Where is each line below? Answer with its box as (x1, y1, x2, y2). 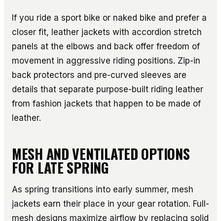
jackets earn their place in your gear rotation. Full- (12, 198, 209, 209)
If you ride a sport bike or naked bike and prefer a (12, 12, 207, 23)
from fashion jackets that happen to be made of (12, 98, 201, 109)
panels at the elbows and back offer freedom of (12, 41, 200, 51)
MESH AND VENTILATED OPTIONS (12, 143, 190, 164)
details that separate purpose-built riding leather (12, 84, 203, 94)
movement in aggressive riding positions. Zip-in (12, 55, 200, 66)
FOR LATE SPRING (12, 157, 109, 178)
